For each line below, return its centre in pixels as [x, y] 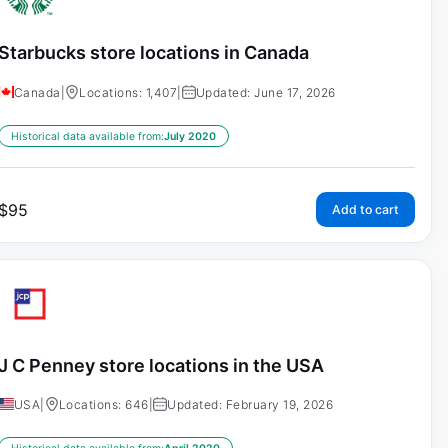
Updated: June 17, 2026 [265, 92]
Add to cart [365, 209]
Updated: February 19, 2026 [250, 405]
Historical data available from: [87, 136]
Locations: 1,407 [128, 92]
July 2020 [189, 136]
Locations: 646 [103, 405]
